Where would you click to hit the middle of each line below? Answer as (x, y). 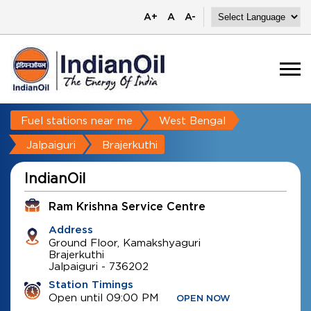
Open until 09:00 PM (103, 297)
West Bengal (192, 120)
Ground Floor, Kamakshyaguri (125, 242)
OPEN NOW (203, 299)
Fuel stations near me (77, 120)
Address (71, 230)
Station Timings (91, 285)
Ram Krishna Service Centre (127, 207)
